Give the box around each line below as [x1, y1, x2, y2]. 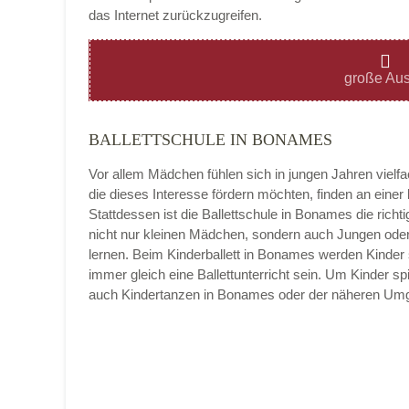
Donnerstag [152, 327, 221, 342]
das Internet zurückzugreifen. [89, 6, 262, 23]
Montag [152, 67, 196, 82]
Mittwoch [152, 240, 205, 256]
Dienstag [152, 153, 204, 169]
